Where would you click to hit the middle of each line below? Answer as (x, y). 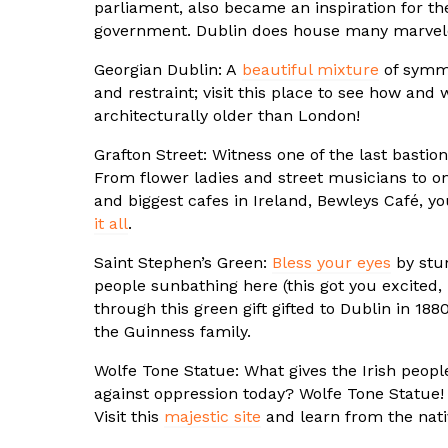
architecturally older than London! (227, 116)
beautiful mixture (310, 70)
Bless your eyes (331, 263)
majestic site (212, 417)
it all (111, 224)
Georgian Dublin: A (168, 70)
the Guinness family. (172, 332)
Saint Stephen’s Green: (183, 263)
